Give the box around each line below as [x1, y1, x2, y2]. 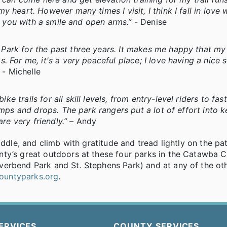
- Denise [131, 16, 167, 27]
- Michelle [2, 66, 41, 77]
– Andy [67, 116, 97, 126]
